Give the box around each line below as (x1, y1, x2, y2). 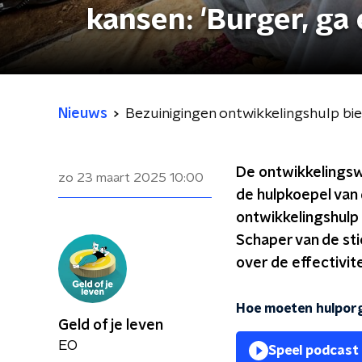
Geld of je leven (58, 318, 163, 333)
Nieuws (58, 107, 107, 121)
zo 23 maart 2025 (58, 171, 166, 184)
